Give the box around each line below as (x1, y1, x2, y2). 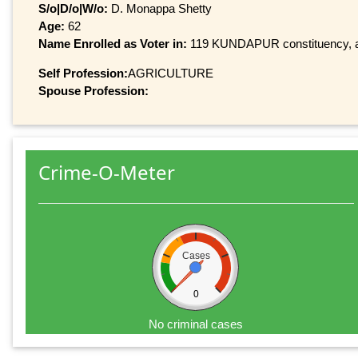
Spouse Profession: (38, 83, 149, 97)
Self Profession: (38, 66, 128, 80)
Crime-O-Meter (38, 159, 175, 186)
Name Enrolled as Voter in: (38, 36, 190, 50)
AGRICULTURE (128, 66, 213, 80)
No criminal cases (149, 317, 244, 332)
